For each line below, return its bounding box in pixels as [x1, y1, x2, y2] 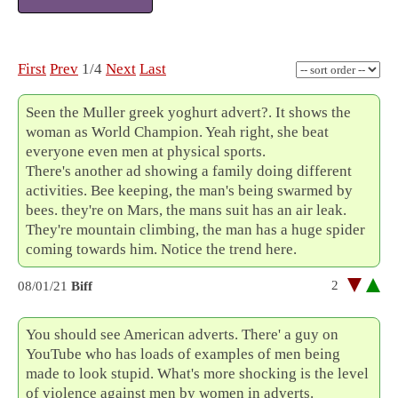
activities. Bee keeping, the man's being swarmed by [26, 181, 354, 199]
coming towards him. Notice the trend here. [26, 240, 298, 258]
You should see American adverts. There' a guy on [26, 325, 339, 343]
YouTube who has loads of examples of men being [26, 345, 341, 362]
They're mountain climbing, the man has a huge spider [26, 220, 366, 238]
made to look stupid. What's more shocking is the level [26, 364, 370, 382]
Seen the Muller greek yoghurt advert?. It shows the [26, 103, 352, 121]
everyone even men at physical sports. [26, 142, 267, 160]
